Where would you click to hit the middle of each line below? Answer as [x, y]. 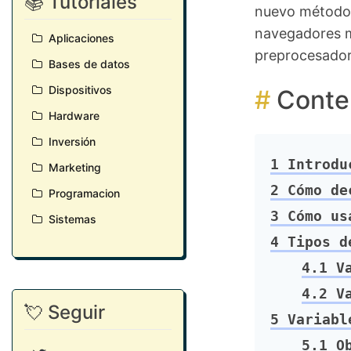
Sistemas [69, 219]
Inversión [69, 141]
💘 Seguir [65, 312]
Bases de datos [86, 64]
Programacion [81, 193]
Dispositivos [77, 90]
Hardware [71, 116]
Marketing [72, 167]
